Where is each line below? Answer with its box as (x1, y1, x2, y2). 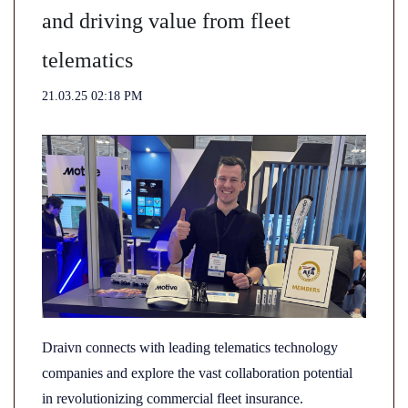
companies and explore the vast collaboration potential (42, 365, 352, 381)
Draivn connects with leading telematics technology (42, 340, 338, 355)
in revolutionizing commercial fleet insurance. (42, 391, 303, 406)
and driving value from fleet (42, 9, 291, 33)
